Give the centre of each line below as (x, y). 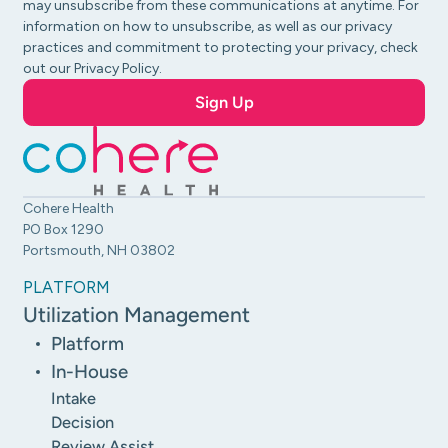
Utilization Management (137, 314)
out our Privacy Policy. (93, 68)
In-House (90, 371)
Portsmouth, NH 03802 (99, 250)
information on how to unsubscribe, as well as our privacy (208, 26)
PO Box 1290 (64, 229)
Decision (83, 421)
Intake (74, 397)
